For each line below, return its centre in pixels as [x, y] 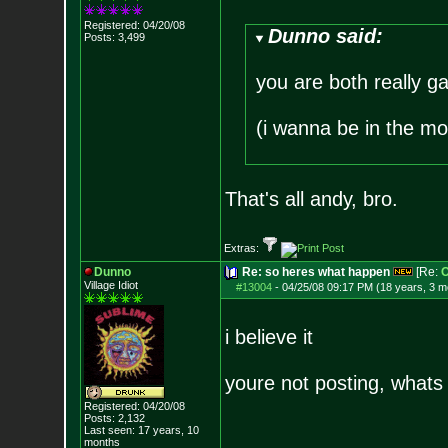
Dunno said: [326, 36]
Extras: [242, 248]
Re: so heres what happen [315, 272]
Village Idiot [110, 285]
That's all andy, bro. [311, 199]
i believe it [268, 337]
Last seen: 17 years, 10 [141, 430]
